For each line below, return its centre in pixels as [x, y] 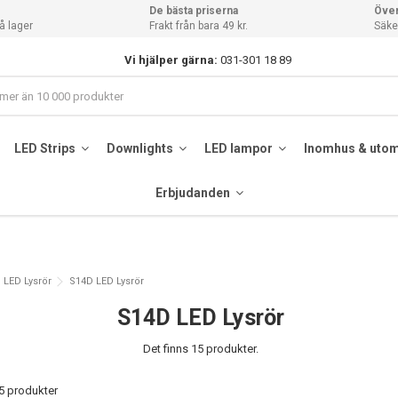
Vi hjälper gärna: [171, 60]
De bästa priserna [194, 11]
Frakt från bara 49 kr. [199, 26]
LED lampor [239, 148]
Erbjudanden [194, 192]
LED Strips [46, 148]
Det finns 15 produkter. [201, 349]
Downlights [141, 148]
